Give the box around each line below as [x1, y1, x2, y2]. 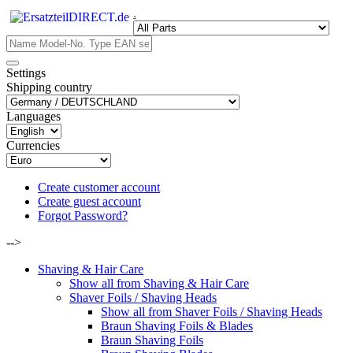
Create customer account [38, 180, 160, 194]
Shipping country [6, 80, 92, 94]
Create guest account [38, 195, 141, 208]
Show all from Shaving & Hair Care [69, 277, 249, 290]
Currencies [6, 139, 60, 152]
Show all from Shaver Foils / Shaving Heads [101, 305, 322, 318]
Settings [6, 66, 46, 80]
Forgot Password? [38, 209, 128, 222]
